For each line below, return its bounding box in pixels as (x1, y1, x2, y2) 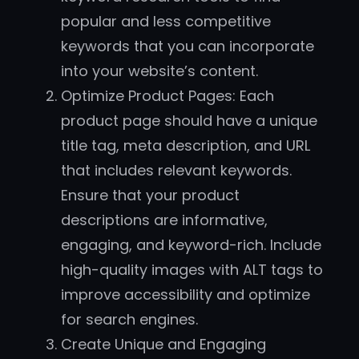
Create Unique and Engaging (61, 334, 266, 355)
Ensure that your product (61, 185, 240, 206)
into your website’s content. (61, 61, 258, 82)
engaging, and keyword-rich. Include (61, 235, 321, 256)
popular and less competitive (61, 11, 271, 32)
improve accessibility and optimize (61, 284, 310, 305)
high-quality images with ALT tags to (61, 260, 323, 280)
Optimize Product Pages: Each (61, 86, 274, 107)
